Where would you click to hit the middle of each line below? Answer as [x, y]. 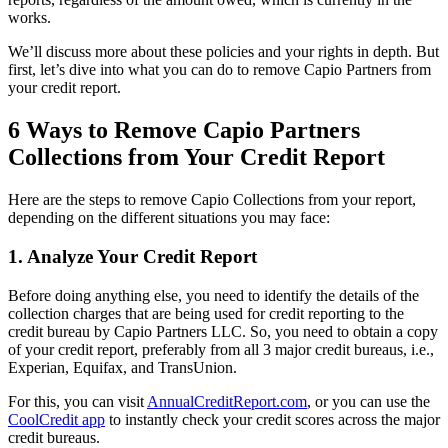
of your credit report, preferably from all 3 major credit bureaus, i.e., [221, 349]
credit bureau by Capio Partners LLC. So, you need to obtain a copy [223, 331]
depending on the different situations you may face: [169, 218]
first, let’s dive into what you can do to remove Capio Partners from [219, 70]
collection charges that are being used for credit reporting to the [206, 313]
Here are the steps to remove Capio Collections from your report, [212, 200]
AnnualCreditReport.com [227, 401]
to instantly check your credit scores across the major [272, 419]
